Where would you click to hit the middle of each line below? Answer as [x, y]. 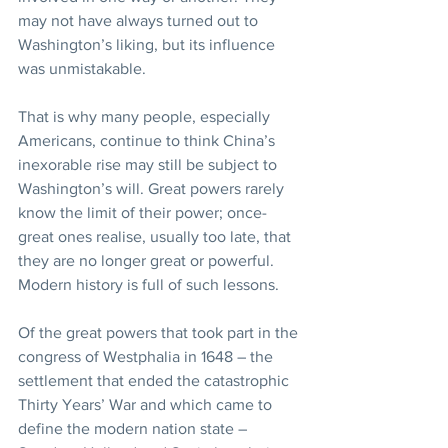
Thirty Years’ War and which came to [147, 404]
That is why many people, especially [146, 116]
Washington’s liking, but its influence [148, 44]
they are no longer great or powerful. [148, 260]
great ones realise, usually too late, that [156, 236]
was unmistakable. [82, 68]
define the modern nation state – [134, 428]
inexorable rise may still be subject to [149, 164]
